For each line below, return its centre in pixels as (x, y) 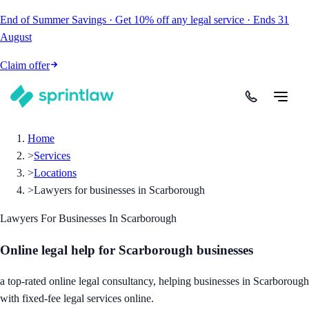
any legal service (208, 20)
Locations (55, 173)
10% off (151, 20)
